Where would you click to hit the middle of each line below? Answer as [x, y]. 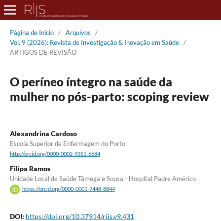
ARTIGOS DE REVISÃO [43, 52]
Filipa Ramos [30, 169]
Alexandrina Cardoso [43, 133]
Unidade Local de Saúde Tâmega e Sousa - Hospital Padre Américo [103, 179]
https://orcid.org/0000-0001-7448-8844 [68, 189]
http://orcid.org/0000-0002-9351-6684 [55, 154]
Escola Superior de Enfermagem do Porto [67, 143]
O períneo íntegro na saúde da [91, 81]
